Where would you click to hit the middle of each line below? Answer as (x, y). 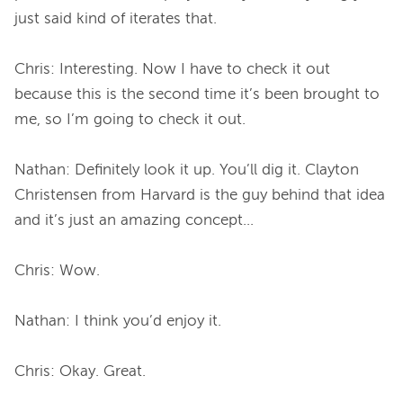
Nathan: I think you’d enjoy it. (118, 321)
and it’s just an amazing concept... (134, 220)
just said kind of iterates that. (116, 19)
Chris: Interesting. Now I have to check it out (172, 69)
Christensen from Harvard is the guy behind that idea (200, 195)
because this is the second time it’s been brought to (197, 94)
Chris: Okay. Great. (80, 372)
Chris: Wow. (57, 271)
